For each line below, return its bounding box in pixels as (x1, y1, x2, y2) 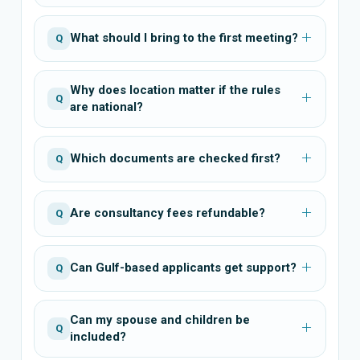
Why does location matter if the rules (70, 82, 280, 97)
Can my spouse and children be (70, 312, 250, 327)
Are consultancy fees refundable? (70, 206, 265, 221)
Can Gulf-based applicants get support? (70, 260, 297, 276)
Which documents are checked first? (70, 151, 280, 166)
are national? (70, 99, 143, 114)
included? (70, 329, 126, 344)
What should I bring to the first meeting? (70, 31, 298, 46)
